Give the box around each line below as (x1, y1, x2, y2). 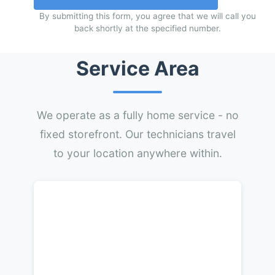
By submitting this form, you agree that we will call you (39, 11, 256, 21)
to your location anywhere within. (53, 147, 222, 160)
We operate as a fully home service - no (36, 109, 239, 122)
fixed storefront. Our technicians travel (39, 128, 236, 141)
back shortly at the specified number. (74, 23, 221, 33)
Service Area (76, 56, 199, 80)
